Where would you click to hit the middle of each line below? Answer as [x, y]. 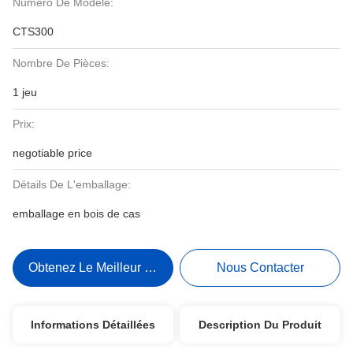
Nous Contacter [260, 268]
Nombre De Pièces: [61, 63]
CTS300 [33, 32]
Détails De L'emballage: [72, 184]
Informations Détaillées [93, 325]
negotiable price [52, 153]
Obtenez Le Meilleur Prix [98, 268]
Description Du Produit [260, 325]
